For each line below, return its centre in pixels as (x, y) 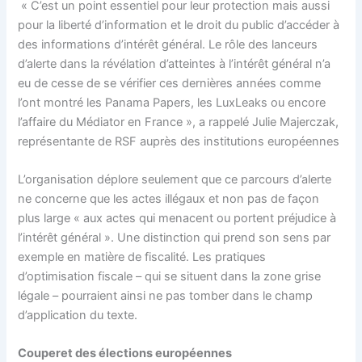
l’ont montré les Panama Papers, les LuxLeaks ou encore (172, 102)
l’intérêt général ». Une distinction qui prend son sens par (175, 237)
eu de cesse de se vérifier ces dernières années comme (170, 83)
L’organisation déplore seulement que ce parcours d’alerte (175, 179)
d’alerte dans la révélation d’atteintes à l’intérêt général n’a (175, 63)
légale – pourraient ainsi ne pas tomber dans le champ (166, 295)
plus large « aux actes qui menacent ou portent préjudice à (177, 218)
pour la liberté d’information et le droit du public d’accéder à (179, 25)
